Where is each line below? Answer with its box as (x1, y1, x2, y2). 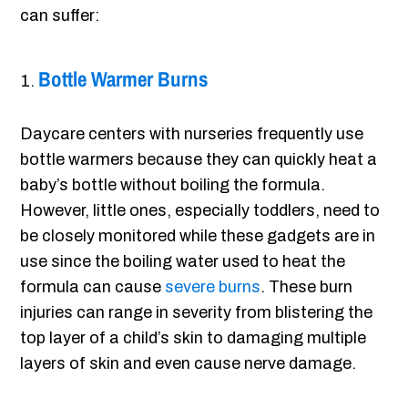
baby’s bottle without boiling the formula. (20, 176, 326, 195)
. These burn (260, 278, 353, 297)
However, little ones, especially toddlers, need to (20, 201, 381, 220)
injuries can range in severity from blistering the (20, 303, 373, 322)
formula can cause (20, 278, 166, 297)
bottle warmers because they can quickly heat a (20, 150, 378, 169)
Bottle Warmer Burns (38, 65, 209, 94)
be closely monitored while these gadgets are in (20, 227, 376, 246)
